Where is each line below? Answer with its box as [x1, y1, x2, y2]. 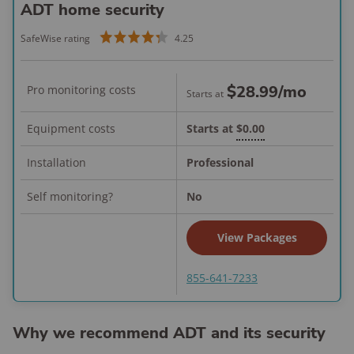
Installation [27, 155, 86, 170]
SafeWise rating [21, 32, 90, 45]
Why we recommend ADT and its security [13, 322, 326, 344]
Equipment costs [27, 121, 115, 136]
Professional [186, 155, 254, 170]
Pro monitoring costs [27, 82, 136, 97]
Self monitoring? [27, 189, 113, 204]
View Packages [217, 230, 297, 245]
